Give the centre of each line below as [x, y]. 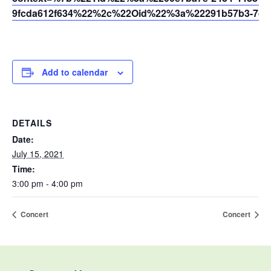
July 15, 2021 [38, 154]
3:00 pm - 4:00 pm [47, 184]
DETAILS [32, 123]
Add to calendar [75, 72]
